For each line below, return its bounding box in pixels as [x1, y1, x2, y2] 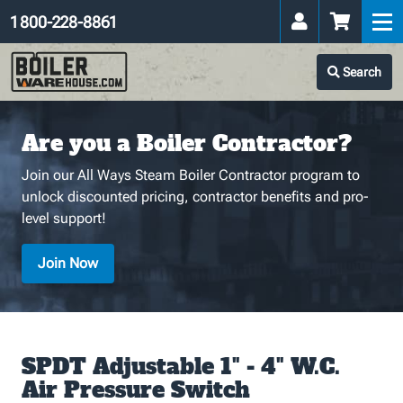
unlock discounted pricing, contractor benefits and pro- [22, 188, 369, 205]
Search [340, 65, 381, 79]
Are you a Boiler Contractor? [22, 129, 352, 158]
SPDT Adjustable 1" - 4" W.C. [22, 352, 340, 381]
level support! [22, 210, 106, 227]
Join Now [38, 255, 98, 272]
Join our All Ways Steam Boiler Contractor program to [22, 166, 360, 184]
